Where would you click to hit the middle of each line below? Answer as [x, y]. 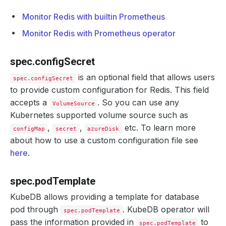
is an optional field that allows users [146, 77]
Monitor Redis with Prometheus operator [99, 33]
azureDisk [103, 129]
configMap [29, 129]
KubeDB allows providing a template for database [105, 197]
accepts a [30, 102]
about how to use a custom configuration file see [104, 140]
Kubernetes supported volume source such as [99, 115]
